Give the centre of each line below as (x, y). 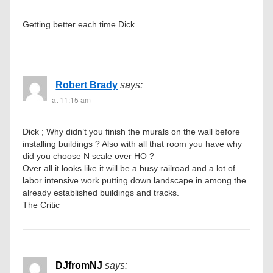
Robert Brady (87, 85)
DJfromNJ (79, 266)
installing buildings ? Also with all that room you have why (133, 144)
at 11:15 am (72, 100)
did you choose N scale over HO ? (89, 156)
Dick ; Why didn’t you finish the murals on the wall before (132, 132)
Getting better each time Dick (79, 25)
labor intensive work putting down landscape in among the (135, 181)
